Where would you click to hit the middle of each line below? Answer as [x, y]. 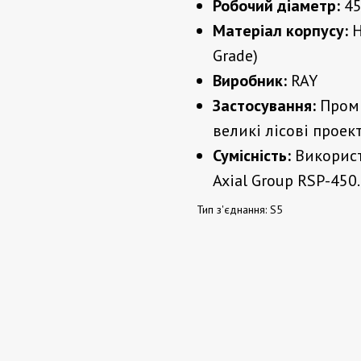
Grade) [235, 56]
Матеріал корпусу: [280, 31]
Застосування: [264, 106]
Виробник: [250, 81]
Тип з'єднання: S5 [240, 210]
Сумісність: [252, 156]
